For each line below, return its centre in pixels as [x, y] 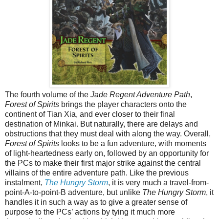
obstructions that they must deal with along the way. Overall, [108, 133]
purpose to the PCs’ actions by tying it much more [90, 212]
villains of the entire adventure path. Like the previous [97, 173]
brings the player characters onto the [123, 104]
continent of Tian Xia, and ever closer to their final [90, 114]
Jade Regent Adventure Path [140, 94]
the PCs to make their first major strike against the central [103, 163]
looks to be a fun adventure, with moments [133, 143]
